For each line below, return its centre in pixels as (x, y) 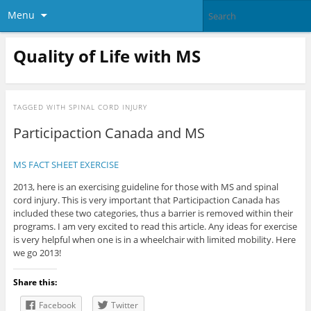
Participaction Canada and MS (109, 133)
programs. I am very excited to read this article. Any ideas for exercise (155, 227)
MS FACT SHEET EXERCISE (66, 165)
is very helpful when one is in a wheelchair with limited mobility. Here (154, 240)
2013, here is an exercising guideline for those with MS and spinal (145, 187)
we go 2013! (37, 253)
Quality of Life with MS (107, 56)
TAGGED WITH (41, 107)
